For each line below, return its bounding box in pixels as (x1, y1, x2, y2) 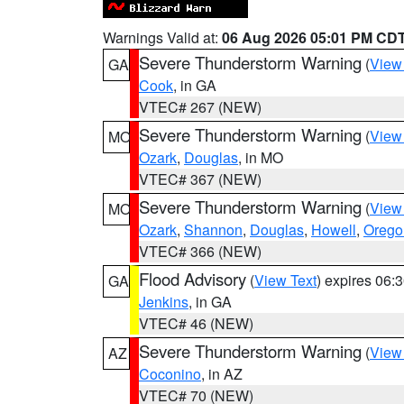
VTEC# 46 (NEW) (139, 313, 253, 334)
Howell (311, 219, 356, 240)
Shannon (184, 219, 243, 240)
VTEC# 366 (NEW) (139, 241, 262, 262)
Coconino (139, 363, 201, 384)
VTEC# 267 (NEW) (139, 96, 262, 117)
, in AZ (201, 363, 243, 384)
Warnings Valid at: (103, 27, 222, 48)
